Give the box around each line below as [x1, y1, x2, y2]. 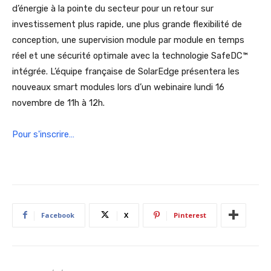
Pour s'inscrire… [12, 128, 74, 140]
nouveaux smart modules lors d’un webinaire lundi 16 [12, 81, 224, 93]
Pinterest [174, 210, 206, 220]
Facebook [41, 210, 74, 220]
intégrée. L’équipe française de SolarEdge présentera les [12, 65, 240, 77]
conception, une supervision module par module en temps [12, 34, 244, 45]
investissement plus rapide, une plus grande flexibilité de [12, 18, 242, 30]
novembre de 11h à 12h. [12, 97, 105, 108]
